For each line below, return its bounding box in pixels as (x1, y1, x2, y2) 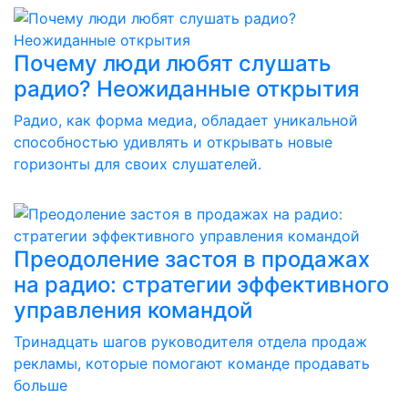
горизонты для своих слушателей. (14, 155, 261, 173)
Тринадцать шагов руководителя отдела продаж (14, 332, 367, 351)
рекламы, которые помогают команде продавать (14, 354, 370, 372)
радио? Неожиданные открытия (14, 76, 360, 102)
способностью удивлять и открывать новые (14, 133, 332, 151)
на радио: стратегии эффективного (14, 271, 389, 298)
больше (14, 376, 67, 394)
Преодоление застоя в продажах (14, 246, 370, 272)
